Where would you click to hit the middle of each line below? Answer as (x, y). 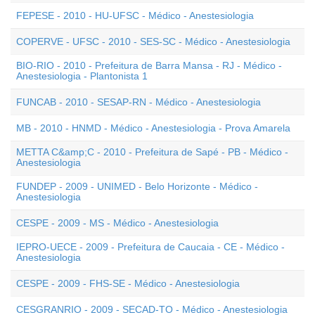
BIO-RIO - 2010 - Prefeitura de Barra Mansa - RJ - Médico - (149, 65)
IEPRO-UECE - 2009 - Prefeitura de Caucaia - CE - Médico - (150, 247)
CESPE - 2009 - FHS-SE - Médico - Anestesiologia (128, 283)
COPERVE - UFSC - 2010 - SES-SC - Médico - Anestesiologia (153, 41)
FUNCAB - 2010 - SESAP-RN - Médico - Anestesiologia (139, 102)
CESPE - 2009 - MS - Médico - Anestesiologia (117, 223)
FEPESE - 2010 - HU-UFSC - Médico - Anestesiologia (135, 15)
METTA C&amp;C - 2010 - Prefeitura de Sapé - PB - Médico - (152, 152)
